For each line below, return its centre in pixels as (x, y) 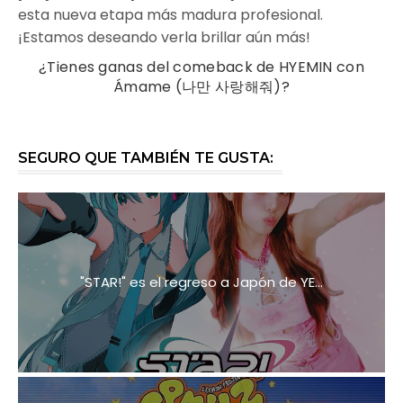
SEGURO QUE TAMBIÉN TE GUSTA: (146, 157)
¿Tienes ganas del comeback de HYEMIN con (201, 67)
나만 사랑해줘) (232, 86)
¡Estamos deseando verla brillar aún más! (164, 37)
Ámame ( (148, 86)
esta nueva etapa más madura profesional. (170, 14)
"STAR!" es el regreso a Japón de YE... (201, 282)
